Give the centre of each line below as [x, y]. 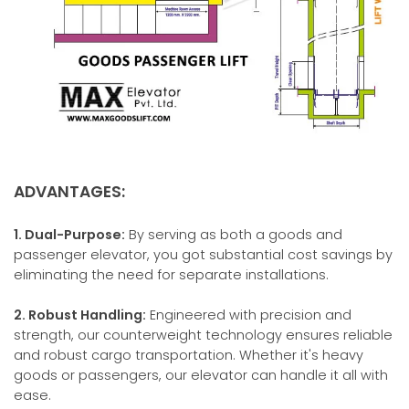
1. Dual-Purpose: [69, 234]
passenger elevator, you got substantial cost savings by [203, 254]
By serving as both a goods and [234, 234]
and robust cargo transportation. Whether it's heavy [189, 355]
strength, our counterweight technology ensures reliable [203, 335]
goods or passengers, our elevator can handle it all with [201, 375]
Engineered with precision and [249, 315]
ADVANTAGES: [69, 191]
